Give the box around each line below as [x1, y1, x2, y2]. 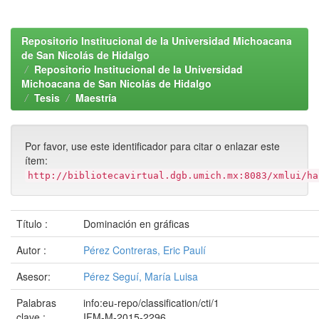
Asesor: [16, 269, 53, 283]
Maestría [75, 90, 117, 105]
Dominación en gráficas [83, 216, 189, 231]
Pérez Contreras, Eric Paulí [83, 243, 206, 257]
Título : [16, 216, 51, 231]
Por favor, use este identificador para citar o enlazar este [25, 139, 280, 153]
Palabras [16, 296, 56, 310]
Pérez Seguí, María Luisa [83, 269, 198, 283]
